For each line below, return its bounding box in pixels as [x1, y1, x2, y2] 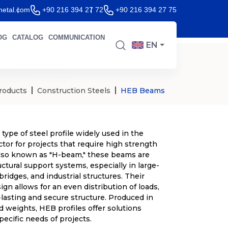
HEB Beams [121, 86, 165, 95]
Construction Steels [37, 86, 110, 95]
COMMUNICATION [48, 34, 105, 41]
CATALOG [12, 34, 43, 41]
